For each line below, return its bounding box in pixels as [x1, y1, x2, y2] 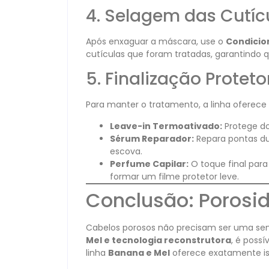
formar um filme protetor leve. [110, 170, 239, 183]
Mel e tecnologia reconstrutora [86, 234, 231, 246]
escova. [110, 145, 142, 157]
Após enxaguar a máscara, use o [86, 35, 226, 47]
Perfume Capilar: [110, 157, 189, 170]
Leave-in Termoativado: [110, 119, 222, 132]
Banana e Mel [108, 246, 170, 259]
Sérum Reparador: [110, 132, 194, 145]
